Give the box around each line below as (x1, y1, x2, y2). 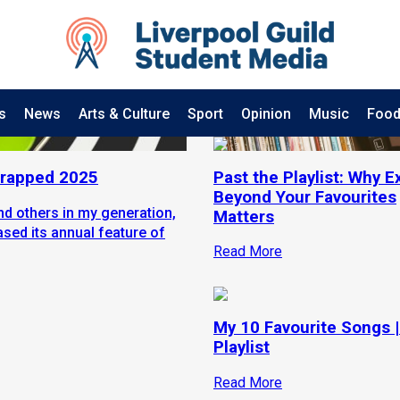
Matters (213, 206, 274, 227)
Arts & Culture (78, 105, 170, 122)
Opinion (240, 105, 291, 122)
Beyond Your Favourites (213, 187, 396, 207)
